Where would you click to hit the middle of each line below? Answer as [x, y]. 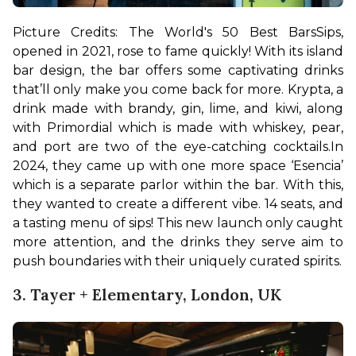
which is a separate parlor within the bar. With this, [178, 185]
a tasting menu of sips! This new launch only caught [178, 223]
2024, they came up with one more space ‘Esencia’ [178, 166]
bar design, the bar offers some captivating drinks [178, 71]
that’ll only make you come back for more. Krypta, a [178, 90]
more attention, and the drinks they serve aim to [178, 242]
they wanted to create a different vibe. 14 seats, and [178, 204]
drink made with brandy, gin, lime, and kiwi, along [178, 109]
